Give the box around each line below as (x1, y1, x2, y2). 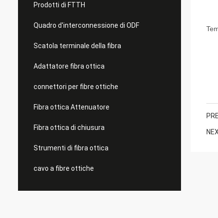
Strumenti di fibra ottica (34, 144, 109, 152)
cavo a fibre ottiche (34, 164, 94, 172)
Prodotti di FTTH (34, 1, 85, 9)
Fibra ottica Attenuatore (34, 103, 109, 111)
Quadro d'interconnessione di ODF (34, 21, 139, 29)
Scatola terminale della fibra (34, 42, 121, 50)
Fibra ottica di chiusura (34, 124, 105, 131)
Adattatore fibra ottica (34, 62, 105, 70)
